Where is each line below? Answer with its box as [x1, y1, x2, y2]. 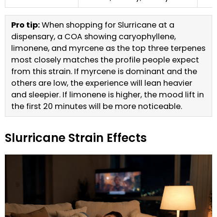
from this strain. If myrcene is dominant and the [11, 66, 197, 77]
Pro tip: [11, 19, 40, 31]
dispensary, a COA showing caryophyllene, [11, 31, 176, 43]
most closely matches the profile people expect [11, 54, 199, 66]
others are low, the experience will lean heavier [11, 77, 192, 89]
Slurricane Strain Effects [5, 130, 147, 146]
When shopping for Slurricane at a [40, 19, 174, 31]
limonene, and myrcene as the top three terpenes [11, 43, 205, 54]
